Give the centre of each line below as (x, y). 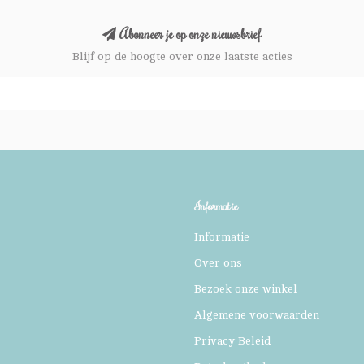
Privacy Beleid (232, 340)
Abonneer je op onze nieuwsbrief (189, 33)
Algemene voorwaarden (257, 314)
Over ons (218, 262)
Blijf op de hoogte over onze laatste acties (182, 56)
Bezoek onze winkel (246, 288)
